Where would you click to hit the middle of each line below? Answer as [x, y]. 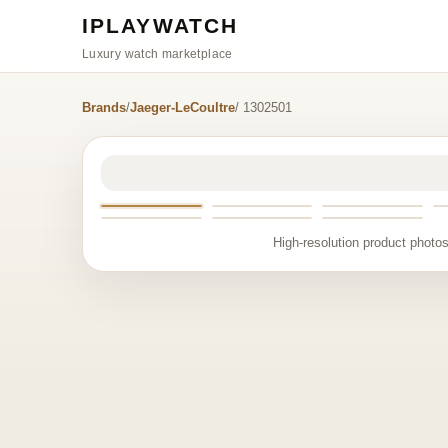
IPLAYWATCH [160, 25]
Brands [104, 107]
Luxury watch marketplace [157, 53]
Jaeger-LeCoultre [182, 107]
